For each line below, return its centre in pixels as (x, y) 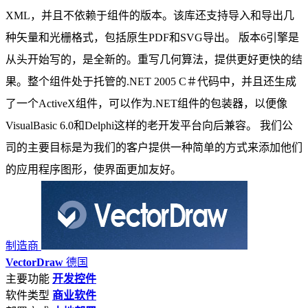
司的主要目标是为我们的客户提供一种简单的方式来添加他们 (154, 148)
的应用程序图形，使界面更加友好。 (93, 170)
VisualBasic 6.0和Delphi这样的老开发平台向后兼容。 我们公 (149, 126)
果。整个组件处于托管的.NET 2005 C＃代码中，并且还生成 (151, 82)
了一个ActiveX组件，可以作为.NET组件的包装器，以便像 (146, 104)
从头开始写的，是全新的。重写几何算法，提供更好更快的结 (154, 60)
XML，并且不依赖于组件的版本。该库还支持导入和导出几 (150, 16)
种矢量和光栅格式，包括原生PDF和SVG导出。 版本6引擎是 (152, 38)
